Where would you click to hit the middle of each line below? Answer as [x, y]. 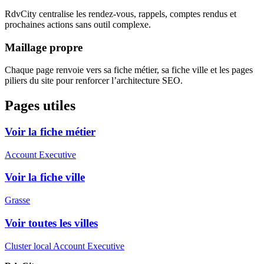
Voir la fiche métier [50, 132]
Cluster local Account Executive [65, 246]
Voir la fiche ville [45, 177]
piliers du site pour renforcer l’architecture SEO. [94, 81]
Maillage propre [44, 47]
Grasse [17, 200]
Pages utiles [40, 106]
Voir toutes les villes [51, 223]
